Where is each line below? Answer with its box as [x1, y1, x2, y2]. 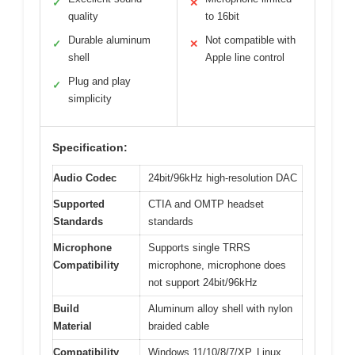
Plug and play [68, 74, 131, 87]
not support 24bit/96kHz [148, 276, 258, 288]
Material [53, 319, 92, 332]
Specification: [52, 140, 128, 154]
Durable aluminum [68, 33, 151, 46]
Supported [53, 197, 105, 210]
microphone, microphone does [148, 258, 286, 271]
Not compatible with [205, 33, 296, 46]
